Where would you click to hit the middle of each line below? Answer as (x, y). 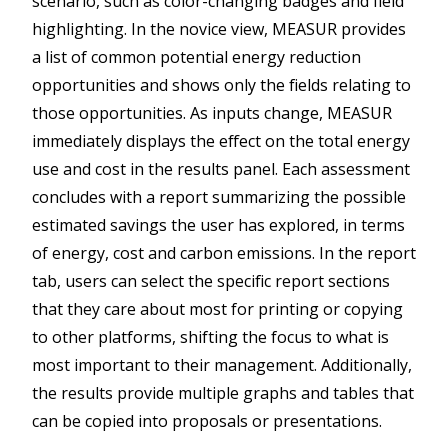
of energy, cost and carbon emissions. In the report (224, 253)
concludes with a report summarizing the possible (219, 197)
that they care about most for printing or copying (217, 309)
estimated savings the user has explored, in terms (218, 225)
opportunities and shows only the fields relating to (221, 85)
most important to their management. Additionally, (222, 365)
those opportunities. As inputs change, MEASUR (212, 113)
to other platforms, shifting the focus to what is (210, 337)
